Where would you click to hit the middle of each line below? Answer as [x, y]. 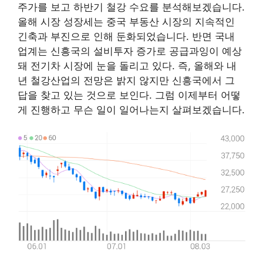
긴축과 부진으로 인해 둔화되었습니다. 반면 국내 [126, 36]
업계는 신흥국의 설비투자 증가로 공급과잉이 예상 [130, 51]
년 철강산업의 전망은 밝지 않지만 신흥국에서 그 [126, 80]
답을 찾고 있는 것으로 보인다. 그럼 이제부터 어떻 [129, 95]
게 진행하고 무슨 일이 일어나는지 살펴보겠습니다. [131, 109]
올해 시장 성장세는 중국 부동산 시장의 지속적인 [126, 21]
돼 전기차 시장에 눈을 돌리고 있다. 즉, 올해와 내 [127, 65]
